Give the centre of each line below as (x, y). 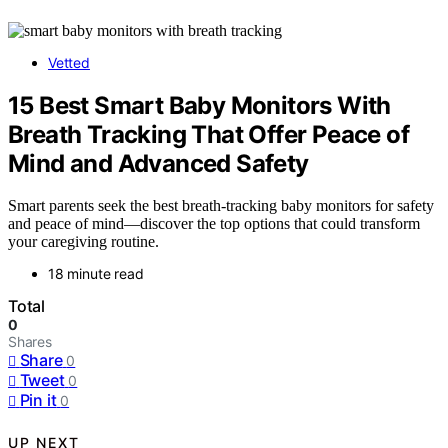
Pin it (38, 400)
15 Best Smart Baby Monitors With (199, 105)
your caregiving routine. (83, 242)
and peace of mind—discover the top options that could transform (214, 224)
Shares (30, 342)
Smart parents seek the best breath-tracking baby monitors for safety (221, 206)
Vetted (69, 62)
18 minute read (96, 274)
